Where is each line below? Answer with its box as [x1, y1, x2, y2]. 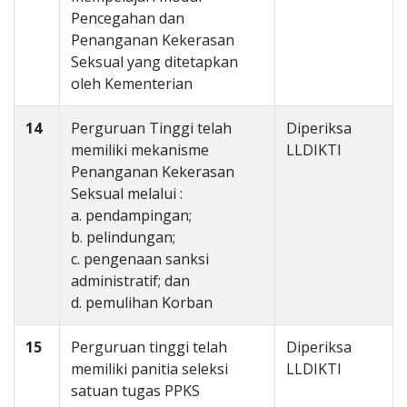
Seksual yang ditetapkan [71, 52, 238, 72]
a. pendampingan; [71, 205, 192, 225]
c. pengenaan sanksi [71, 249, 209, 269]
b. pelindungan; [71, 227, 175, 247]
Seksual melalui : [71, 184, 183, 203]
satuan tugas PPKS [71, 381, 200, 401]
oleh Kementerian [71, 74, 193, 94]
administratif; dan [71, 271, 190, 291]
